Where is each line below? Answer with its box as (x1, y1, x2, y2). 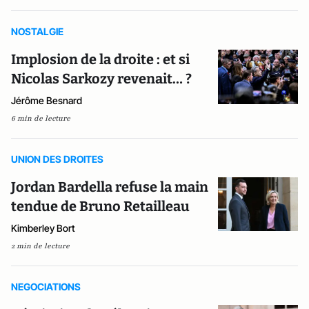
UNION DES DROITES (11, 153, 103, 165)
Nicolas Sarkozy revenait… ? (11, 70, 192, 87)
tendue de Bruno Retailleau (11, 198, 190, 215)
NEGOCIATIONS (11, 281, 81, 292)
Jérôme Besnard (11, 94, 82, 106)
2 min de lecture (11, 241, 70, 251)
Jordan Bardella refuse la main (11, 179, 208, 195)
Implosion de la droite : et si (11, 51, 190, 68)
